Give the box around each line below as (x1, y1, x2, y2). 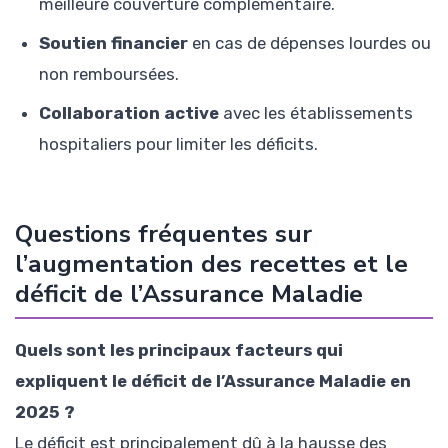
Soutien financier (39, 33, 188, 54)
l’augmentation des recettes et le (15, 247, 408, 282)
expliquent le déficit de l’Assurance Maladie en (15, 371, 411, 392)
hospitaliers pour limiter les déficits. (39, 134, 318, 155)
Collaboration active (39, 103, 219, 124)
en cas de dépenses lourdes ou (188, 33, 431, 54)
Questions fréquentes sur (15, 217, 312, 252)
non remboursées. (39, 64, 179, 85)
